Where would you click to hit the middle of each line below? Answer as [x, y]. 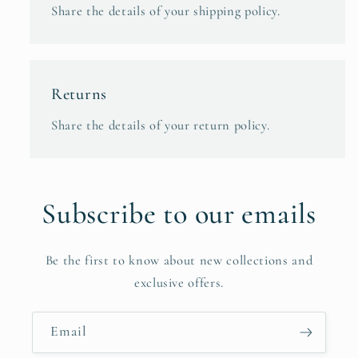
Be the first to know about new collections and [179, 261]
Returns [80, 93]
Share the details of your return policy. [161, 125]
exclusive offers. [179, 283]
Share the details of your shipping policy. [166, 11]
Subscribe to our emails [179, 214]
